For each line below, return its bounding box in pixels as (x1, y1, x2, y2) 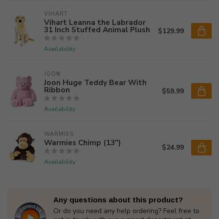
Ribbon (44, 85, 70, 95)
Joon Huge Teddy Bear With (44, 77, 147, 88)
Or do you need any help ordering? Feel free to (53, 206, 199, 216)
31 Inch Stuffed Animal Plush (44, 24, 150, 35)
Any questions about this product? (53, 196, 183, 204)
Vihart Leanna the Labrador (44, 17, 146, 27)
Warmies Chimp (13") (44, 137, 121, 148)
